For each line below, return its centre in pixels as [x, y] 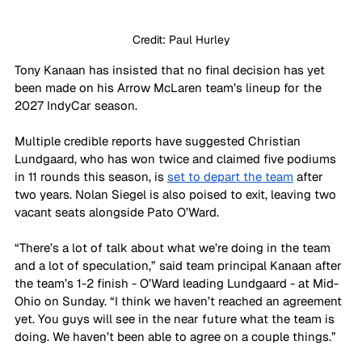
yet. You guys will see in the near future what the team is [176, 318]
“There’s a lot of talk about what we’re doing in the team [174, 247]
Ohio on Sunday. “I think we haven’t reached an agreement [180, 301]
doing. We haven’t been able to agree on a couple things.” [175, 336]
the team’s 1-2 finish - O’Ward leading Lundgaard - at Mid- [177, 283]
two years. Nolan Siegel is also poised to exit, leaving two [177, 194]
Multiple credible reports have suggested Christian [159, 141]
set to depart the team [230, 176]
